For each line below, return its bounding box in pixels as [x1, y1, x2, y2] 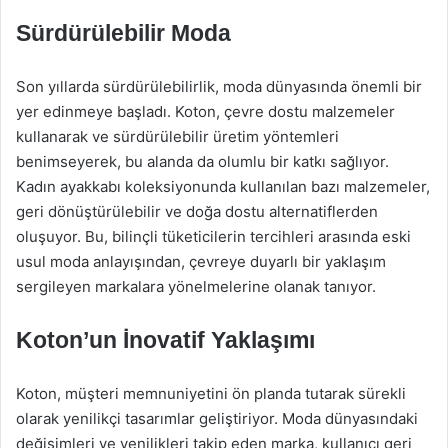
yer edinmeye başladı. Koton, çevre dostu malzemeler [16, 102, 395, 121]
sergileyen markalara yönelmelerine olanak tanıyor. [16, 277, 376, 296]
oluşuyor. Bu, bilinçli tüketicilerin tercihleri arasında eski [16, 227, 411, 246]
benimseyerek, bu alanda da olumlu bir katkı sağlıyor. [16, 152, 389, 171]
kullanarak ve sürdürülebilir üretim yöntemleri [16, 127, 339, 146]
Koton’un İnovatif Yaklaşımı [16, 327, 315, 353]
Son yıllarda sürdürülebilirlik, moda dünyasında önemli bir [16, 77, 422, 96]
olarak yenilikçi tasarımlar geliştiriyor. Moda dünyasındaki [16, 409, 418, 428]
